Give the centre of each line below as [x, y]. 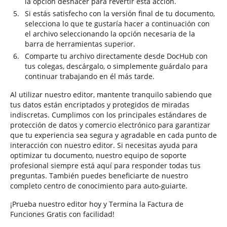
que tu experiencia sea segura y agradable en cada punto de [113, 135]
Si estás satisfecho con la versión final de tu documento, [120, 13]
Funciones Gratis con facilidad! [62, 214]
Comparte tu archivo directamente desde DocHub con [116, 56]
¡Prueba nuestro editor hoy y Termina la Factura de [97, 204]
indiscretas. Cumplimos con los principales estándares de [108, 115]
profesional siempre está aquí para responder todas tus [105, 165]
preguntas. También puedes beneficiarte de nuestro [99, 176]
